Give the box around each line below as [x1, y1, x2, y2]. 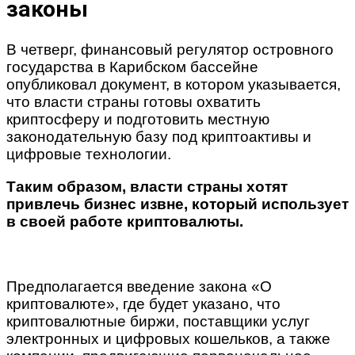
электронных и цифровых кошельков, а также [6, 330, 330, 347]
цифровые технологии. [6, 145, 171, 162]
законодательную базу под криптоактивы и [6, 128, 311, 145]
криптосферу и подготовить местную [6, 110, 269, 128]
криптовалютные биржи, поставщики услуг [6, 312, 310, 330]
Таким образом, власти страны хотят [6, 177, 288, 195]
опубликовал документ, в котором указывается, [6, 75, 341, 93]
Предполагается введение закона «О [6, 277, 272, 295]
